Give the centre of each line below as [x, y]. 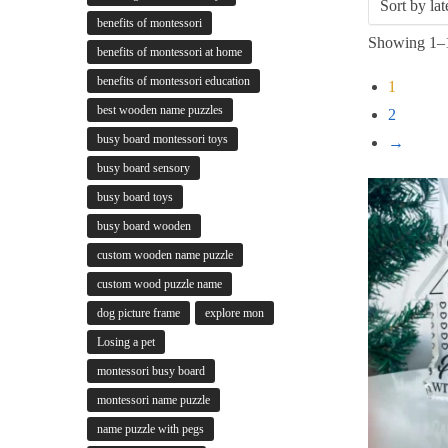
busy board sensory [143, 168]
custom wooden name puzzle [165, 255]
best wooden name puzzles [160, 110]
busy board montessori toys [162, 139]
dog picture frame [138, 313]
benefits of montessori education [173, 81]
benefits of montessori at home [169, 52]
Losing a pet [126, 342]
